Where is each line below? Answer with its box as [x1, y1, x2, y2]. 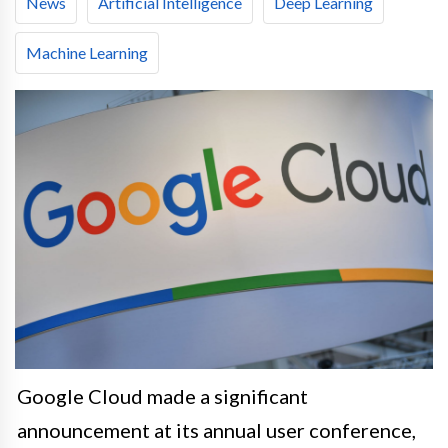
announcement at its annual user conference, [17, 417, 416, 442]
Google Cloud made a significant [17, 383, 308, 408]
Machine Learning [26, 43, 148, 62]
